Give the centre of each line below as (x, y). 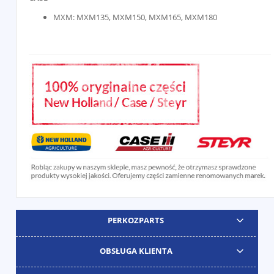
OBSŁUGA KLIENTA (136, 250)
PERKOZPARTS (136, 220)
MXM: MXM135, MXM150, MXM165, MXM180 (135, 17)
